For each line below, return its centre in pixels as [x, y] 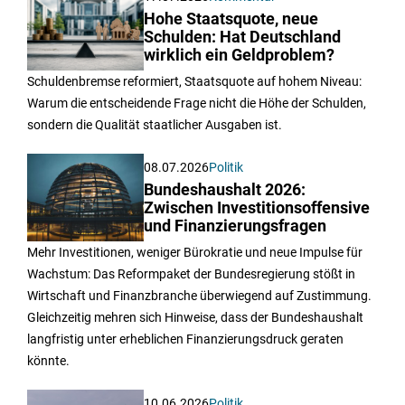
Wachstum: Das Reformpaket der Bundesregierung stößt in [191, 273]
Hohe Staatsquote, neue [231, 19]
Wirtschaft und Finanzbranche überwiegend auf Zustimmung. [199, 295]
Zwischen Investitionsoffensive [257, 207]
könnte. [48, 360]
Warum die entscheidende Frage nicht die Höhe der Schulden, [197, 103]
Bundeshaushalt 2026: [225, 189]
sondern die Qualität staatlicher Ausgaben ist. [155, 124]
